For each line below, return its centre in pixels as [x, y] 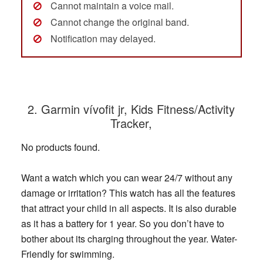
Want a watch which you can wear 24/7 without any [127, 178]
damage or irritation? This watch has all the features [128, 193]
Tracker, [131, 123]
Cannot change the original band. [119, 22]
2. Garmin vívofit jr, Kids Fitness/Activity [131, 109]
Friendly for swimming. [68, 254]
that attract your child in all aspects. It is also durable [129, 208]
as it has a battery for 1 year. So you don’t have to [122, 224]
